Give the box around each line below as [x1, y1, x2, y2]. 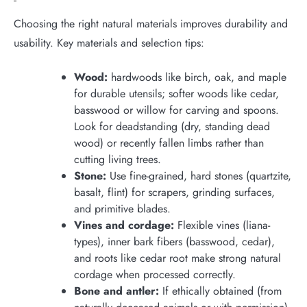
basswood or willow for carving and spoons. [74, 101, 279, 118]
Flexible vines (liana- [174, 217, 270, 233]
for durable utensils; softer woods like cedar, [74, 85, 279, 101]
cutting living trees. [74, 151, 161, 167]
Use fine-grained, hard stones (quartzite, [106, 167, 291, 184]
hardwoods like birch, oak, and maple [108, 69, 286, 85]
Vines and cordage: [74, 217, 174, 233]
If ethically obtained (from [159, 282, 282, 299]
